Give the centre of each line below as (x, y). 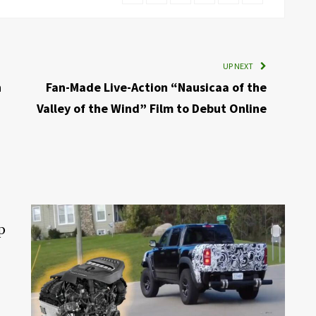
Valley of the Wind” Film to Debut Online (152, 108)
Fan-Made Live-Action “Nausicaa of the (157, 87)
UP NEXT (238, 66)
